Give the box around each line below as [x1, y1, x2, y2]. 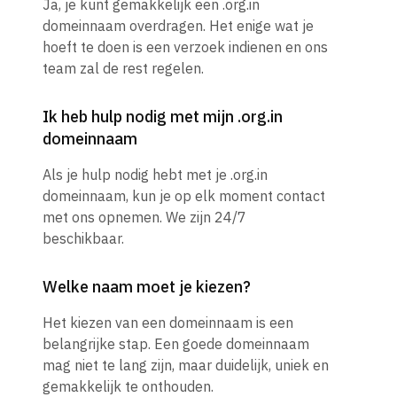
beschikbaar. [43, 230, 124, 248]
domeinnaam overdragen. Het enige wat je [43, 17, 314, 35]
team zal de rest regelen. [43, 59, 204, 78]
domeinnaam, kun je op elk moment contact [43, 187, 325, 206]
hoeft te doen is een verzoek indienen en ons [43, 38, 328, 57]
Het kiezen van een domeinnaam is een [43, 314, 293, 332]
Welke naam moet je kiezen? [43, 276, 251, 298]
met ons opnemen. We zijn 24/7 [43, 208, 246, 227]
